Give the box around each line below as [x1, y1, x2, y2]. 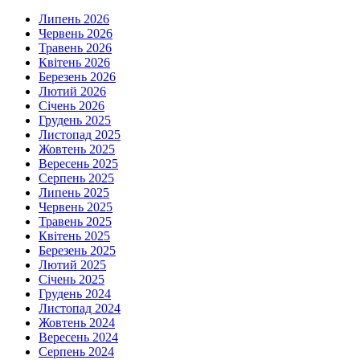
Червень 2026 [39, 27, 112, 41]
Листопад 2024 [39, 301, 121, 316]
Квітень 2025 [39, 229, 110, 243]
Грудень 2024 [39, 287, 111, 301]
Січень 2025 [39, 272, 104, 287]
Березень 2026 [39, 70, 116, 84]
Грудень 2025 [39, 113, 111, 128]
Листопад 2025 [39, 128, 121, 142]
